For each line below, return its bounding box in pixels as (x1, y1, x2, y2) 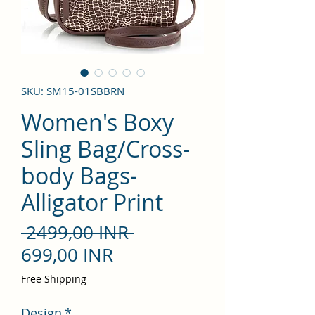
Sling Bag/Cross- (21, 133, 190, 164)
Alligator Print (21, 186, 163, 217)
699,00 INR (21, 242, 113, 267)
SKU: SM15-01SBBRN (21, 83, 124, 98)
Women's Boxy (21, 106, 174, 137)
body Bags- (21, 160, 137, 191)
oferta (112, 286, 165, 311)
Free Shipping (21, 271, 86, 285)
